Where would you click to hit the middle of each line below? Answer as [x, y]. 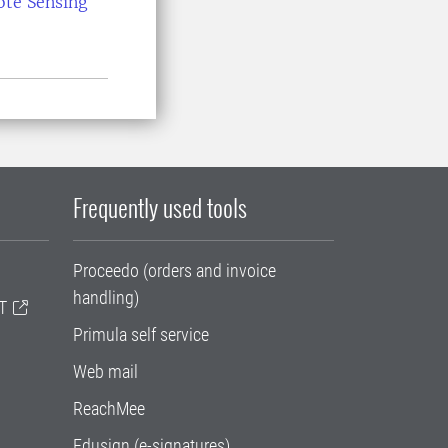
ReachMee [109, 409]
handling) [106, 298]
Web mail [105, 372]
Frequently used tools [160, 207]
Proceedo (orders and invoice [174, 271]
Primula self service [141, 335]
